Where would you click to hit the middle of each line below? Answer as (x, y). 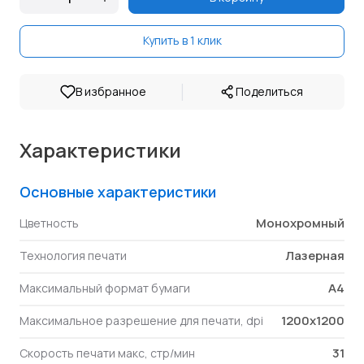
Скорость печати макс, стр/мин (107, 353)
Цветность (49, 223)
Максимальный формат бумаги (105, 288)
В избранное (111, 91)
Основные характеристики (118, 192)
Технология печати (73, 256)
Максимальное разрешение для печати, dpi (141, 321)
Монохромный (300, 223)
